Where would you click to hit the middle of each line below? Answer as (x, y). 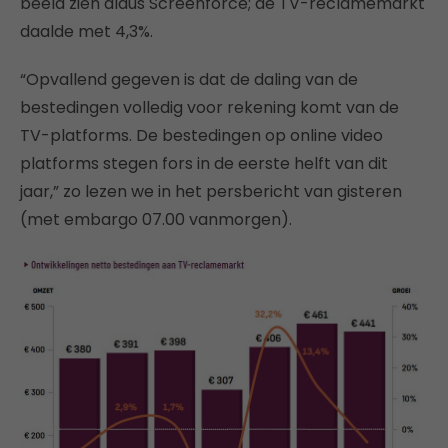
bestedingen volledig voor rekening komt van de (209, 107)
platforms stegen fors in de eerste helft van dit (204, 163)
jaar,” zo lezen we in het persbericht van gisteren (211, 191)
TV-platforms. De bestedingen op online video (201, 135)
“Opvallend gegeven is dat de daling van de (189, 79)
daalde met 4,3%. (86, 31)
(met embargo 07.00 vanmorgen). (156, 219)
